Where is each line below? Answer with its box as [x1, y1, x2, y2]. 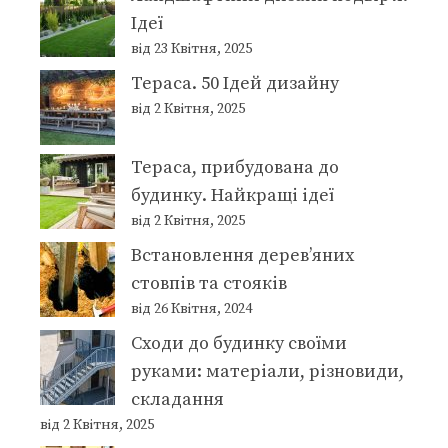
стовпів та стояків [131, 271, 287, 295]
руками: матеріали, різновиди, [131, 359, 404, 383]
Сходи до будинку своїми [131, 331, 347, 355]
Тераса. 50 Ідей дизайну [131, 71, 339, 95]
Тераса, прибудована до [131, 155, 339, 179]
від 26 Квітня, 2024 [131, 299, 252, 318]
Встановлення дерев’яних [131, 243, 354, 267]
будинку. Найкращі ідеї [131, 183, 334, 207]
